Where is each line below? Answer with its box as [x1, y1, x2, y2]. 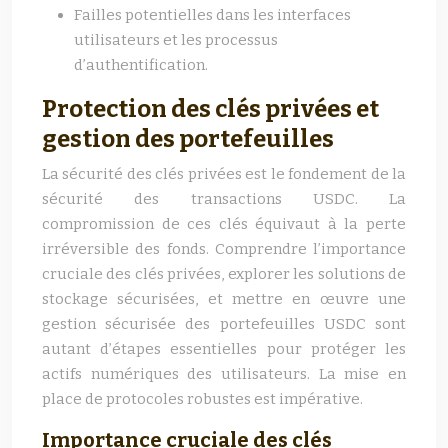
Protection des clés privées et [42, 95, 379, 123]
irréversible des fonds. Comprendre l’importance [42, 240, 406, 258]
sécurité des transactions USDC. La [42, 190, 406, 208]
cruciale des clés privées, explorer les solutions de [42, 265, 406, 283]
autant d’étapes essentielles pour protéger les [42, 340, 406, 358]
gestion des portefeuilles [42, 125, 334, 153]
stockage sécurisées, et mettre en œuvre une [42, 290, 406, 308]
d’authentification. [74, 56, 208, 74]
